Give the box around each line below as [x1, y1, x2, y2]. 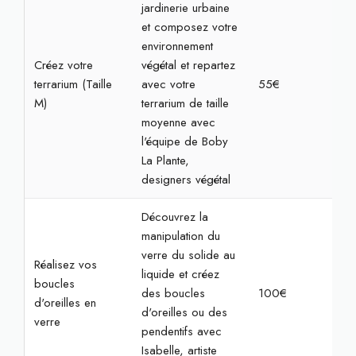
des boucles [141, 284, 205, 302]
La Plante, [141, 152, 189, 169]
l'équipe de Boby [141, 133, 228, 150]
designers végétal [141, 171, 230, 188]
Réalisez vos [33, 256, 97, 273]
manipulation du [141, 227, 220, 245]
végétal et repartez [141, 56, 235, 74]
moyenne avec [141, 114, 215, 131]
